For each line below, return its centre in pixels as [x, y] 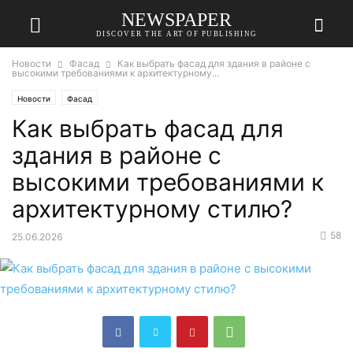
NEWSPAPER [176, 19]
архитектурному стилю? [152, 209]
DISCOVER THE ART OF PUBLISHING [176, 33]
